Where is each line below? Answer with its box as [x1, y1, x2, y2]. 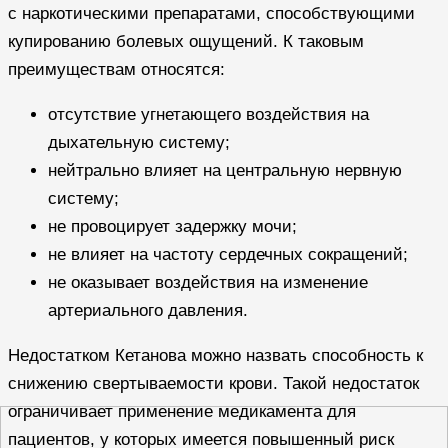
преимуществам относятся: [8, 60, 225, 80]
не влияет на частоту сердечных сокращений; [48, 245, 408, 265]
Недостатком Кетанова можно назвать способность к [8, 346, 423, 366]
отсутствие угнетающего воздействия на [48, 105, 369, 125]
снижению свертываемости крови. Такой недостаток [8, 374, 419, 394]
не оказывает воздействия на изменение [48, 273, 368, 293]
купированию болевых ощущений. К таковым [8, 32, 364, 52]
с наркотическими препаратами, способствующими [8, 4, 415, 24]
